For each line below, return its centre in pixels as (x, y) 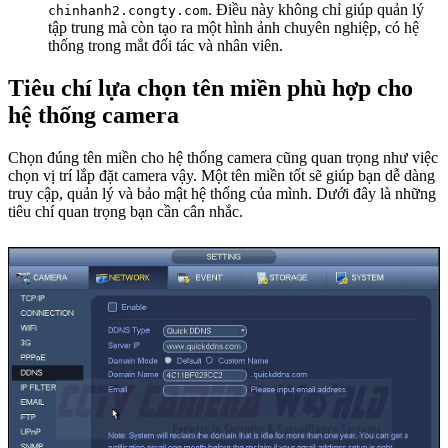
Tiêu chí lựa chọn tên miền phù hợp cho (210, 88)
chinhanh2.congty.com (128, 11)
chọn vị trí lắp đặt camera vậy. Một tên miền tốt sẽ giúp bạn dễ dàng (221, 176)
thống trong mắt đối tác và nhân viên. (165, 46)
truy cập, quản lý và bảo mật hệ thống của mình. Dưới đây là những (222, 194)
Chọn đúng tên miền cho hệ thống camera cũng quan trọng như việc (223, 158)
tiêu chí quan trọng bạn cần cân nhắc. (125, 212)
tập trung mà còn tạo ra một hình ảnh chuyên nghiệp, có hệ (233, 28)
